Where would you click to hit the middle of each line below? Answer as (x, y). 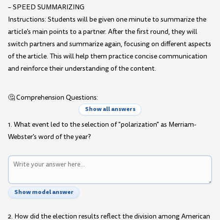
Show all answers (110, 109)
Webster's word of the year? (49, 137)
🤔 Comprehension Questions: (53, 97)
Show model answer (44, 192)
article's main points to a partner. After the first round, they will (103, 32)
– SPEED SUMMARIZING (46, 7)
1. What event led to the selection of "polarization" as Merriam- (102, 125)
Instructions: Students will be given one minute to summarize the (107, 20)
